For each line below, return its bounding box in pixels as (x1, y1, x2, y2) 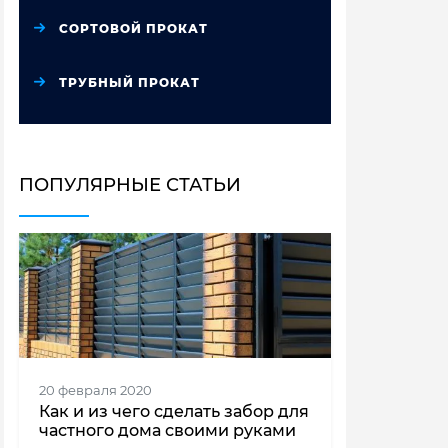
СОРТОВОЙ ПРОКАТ (59, 21, 208, 36)
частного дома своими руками (39, 420, 296, 440)
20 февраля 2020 (39, 382, 152, 398)
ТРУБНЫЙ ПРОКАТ (59, 75, 200, 90)
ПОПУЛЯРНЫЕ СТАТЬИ (19, 174, 241, 196)
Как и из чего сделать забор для (39, 401, 309, 421)
